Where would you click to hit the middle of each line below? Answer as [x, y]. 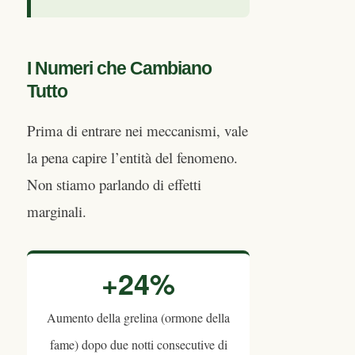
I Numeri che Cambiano [119, 69]
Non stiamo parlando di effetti [114, 185]
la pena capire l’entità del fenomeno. [132, 158]
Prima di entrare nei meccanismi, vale [137, 131]
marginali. [57, 212]
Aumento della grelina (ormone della [138, 318]
